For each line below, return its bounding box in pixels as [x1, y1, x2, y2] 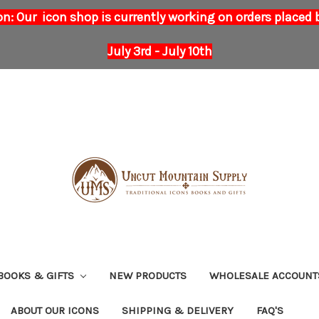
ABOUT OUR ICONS [11, 303, 99, 317]
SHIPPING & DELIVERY [122, 303, 234, 317]
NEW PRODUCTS [108, 268, 187, 282]
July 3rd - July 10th [107, 43, 212, 59]
